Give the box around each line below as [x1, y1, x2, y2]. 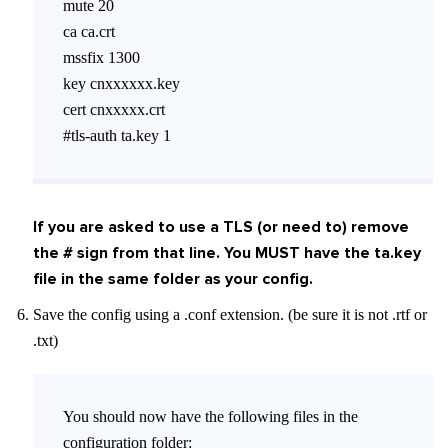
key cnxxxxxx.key [63, 75, 180, 92]
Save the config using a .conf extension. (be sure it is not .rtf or [33, 306, 427, 323]
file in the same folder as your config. [33, 269, 313, 289]
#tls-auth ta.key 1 [63, 127, 171, 144]
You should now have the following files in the [63, 408, 358, 425]
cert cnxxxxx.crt [63, 101, 165, 118]
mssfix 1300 [63, 49, 140, 66]
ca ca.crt [63, 23, 115, 40]
